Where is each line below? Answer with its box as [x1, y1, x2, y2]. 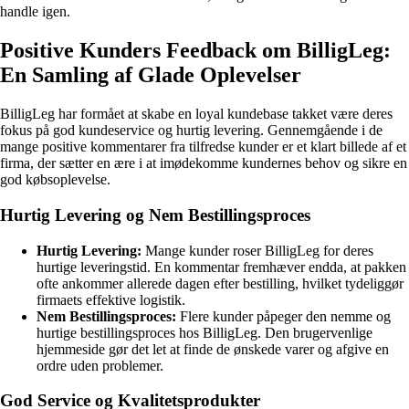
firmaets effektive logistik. [37, 291, 185, 308]
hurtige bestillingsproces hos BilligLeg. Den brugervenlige [37, 324, 372, 341]
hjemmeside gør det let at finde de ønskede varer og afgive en [37, 341, 389, 357]
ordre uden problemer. [37, 357, 163, 373]
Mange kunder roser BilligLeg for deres [142, 242, 373, 258]
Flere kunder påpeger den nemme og [176, 308, 391, 324]
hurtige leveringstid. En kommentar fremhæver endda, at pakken [37, 258, 406, 275]
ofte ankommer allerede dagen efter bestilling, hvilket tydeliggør [37, 275, 404, 291]
